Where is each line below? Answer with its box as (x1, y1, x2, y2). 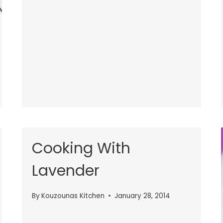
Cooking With (32, 138, 130, 159)
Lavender (32, 160, 100, 182)
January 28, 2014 (114, 191, 171, 201)
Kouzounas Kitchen (41, 191, 105, 201)
